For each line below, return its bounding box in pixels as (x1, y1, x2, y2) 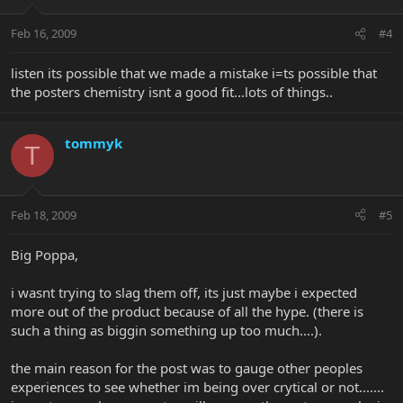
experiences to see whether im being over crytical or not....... (11, 377, 384, 396)
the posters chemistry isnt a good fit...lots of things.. (11, 83, 333, 102)
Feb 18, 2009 (11, 206, 76, 223)
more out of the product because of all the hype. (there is (11, 301, 363, 320)
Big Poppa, (11, 245, 78, 264)
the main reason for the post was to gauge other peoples (11, 358, 363, 377)
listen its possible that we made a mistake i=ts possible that (11, 64, 377, 83)
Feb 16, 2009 (11, 25, 76, 42)
